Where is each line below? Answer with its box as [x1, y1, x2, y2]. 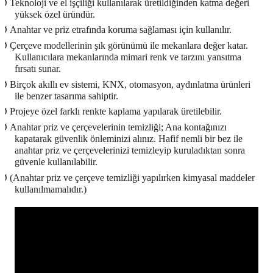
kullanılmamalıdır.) [15, 183, 87, 194]
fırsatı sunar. [15, 63, 61, 74]
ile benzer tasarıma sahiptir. [15, 90, 118, 101]
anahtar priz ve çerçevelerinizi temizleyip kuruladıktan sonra [15, 144, 245, 155]
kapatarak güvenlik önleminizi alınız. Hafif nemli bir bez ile [15, 133, 243, 144]
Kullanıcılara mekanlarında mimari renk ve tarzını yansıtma [15, 51, 241, 62]
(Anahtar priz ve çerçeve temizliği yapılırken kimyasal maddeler [10, 172, 255, 183]
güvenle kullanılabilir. [15, 156, 97, 167]
